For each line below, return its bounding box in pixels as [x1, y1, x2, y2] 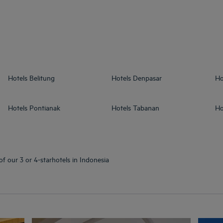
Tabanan [133, 103, 159, 112]
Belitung [29, 73, 55, 83]
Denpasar [133, 73, 162, 83]
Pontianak [29, 103, 60, 112]
